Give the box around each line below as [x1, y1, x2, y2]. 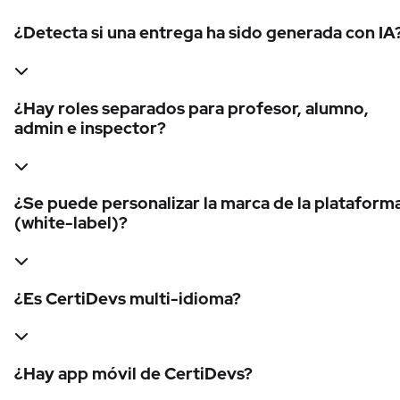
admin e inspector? [14, 116, 166, 139]
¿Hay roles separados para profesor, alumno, [14, 96, 369, 120]
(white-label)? [14, 212, 128, 235]
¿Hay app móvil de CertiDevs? [14, 362, 253, 386]
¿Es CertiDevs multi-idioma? [14, 287, 241, 310]
